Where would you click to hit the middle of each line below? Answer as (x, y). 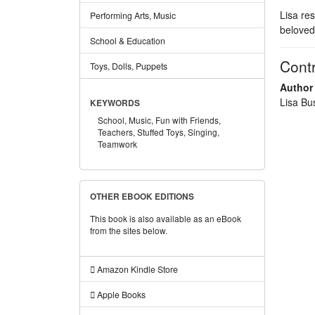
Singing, (204, 131)
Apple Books (120, 294)
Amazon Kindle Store (136, 269)
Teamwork (118, 143)
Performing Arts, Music (133, 15)
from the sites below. (128, 230)
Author (296, 87)
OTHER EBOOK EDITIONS (142, 196)
